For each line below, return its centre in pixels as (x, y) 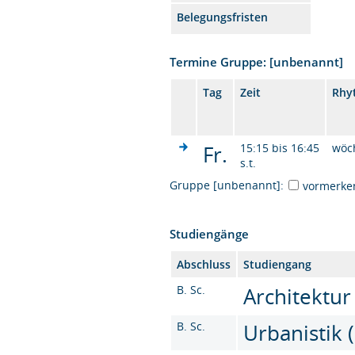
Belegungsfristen (223, 17)
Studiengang (278, 264)
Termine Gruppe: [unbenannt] (257, 61)
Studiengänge (210, 233)
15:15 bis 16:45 (280, 147)
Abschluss (204, 264)
